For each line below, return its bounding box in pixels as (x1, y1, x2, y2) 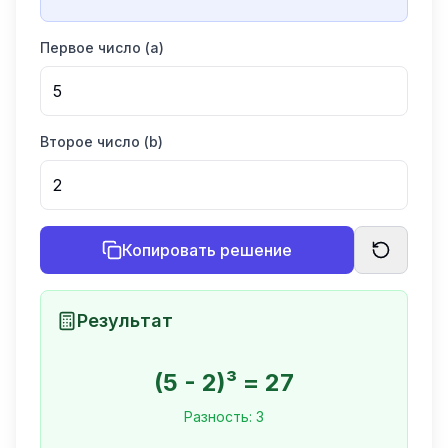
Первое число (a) (40, 39, 164, 56)
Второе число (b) (40, 133, 163, 150)
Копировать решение (122, 240, 292, 260)
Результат (77, 310, 173, 331)
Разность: (184, 408, 256, 425)
